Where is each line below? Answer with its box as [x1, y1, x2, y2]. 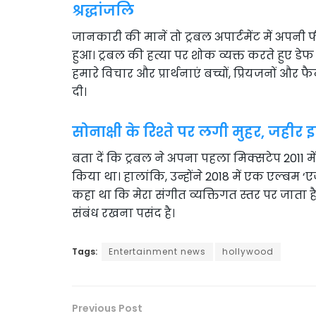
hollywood [222, 245, 274, 257]
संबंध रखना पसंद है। [72, 205, 175, 221]
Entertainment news [109, 245, 206, 257]
